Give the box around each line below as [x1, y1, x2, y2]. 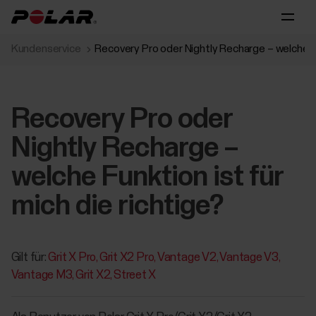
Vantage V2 [157, 252, 217, 264]
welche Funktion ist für [11, 163, 284, 192]
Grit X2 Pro [99, 252, 154, 264]
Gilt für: [11, 252, 49, 264]
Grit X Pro [48, 252, 97, 264]
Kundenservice [11, 43, 81, 54]
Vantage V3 [219, 252, 279, 264]
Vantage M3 [11, 269, 73, 281]
